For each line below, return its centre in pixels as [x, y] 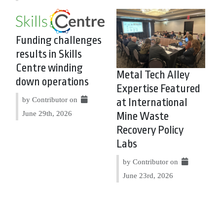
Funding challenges [59, 40]
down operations [52, 82]
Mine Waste [143, 116]
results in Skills [49, 54]
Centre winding [49, 68]
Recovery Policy [150, 130]
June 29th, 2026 [47, 113]
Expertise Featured [158, 89]
